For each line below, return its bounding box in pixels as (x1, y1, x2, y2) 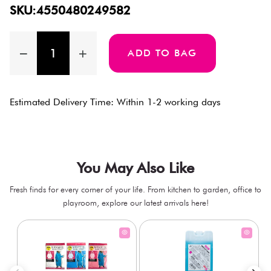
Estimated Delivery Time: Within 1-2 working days (10, 96, 221, 108)
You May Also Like (77, 158, 194, 177)
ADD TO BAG (127, 47, 197, 59)
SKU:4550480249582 (10, 2, 131, 18)
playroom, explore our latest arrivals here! (62, 197, 209, 207)
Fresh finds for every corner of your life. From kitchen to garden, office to (10, 184, 261, 194)
